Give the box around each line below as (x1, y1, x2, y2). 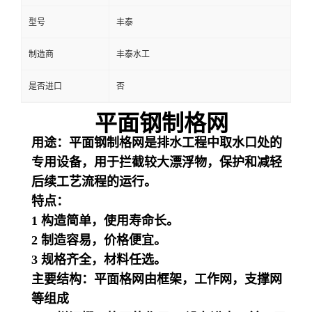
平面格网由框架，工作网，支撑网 (94, 272, 282, 286)
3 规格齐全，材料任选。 (31, 253, 166, 267)
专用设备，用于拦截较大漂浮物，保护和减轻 (31, 155, 282, 169)
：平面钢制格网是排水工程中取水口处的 (56, 136, 282, 150)
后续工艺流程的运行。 (31, 175, 157, 189)
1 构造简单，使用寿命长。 (31, 214, 179, 228)
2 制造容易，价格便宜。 (31, 233, 166, 247)
